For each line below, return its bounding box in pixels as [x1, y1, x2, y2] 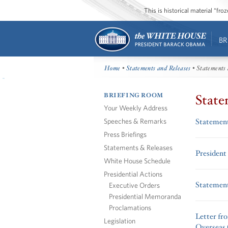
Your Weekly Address [104, 103, 167, 112]
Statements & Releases [104, 142, 173, 152]
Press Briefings [104, 129, 147, 138]
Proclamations [109, 203, 151, 212]
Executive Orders [109, 180, 160, 189]
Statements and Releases [126, 64, 191, 73]
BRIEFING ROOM [104, 91, 163, 99]
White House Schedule [104, 156, 170, 165]
